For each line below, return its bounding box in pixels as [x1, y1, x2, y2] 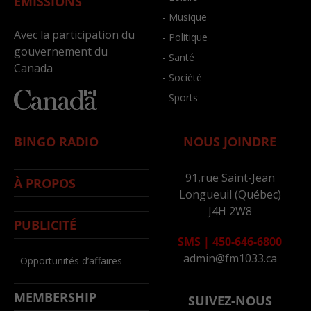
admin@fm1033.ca [183, 250, 277, 266]
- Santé [162, 51, 194, 65]
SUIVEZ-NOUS [187, 292, 272, 309]
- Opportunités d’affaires [14, 253, 122, 267]
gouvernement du [14, 43, 108, 59]
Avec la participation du [14, 26, 135, 42]
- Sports [162, 91, 198, 105]
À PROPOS [14, 174, 76, 192]
